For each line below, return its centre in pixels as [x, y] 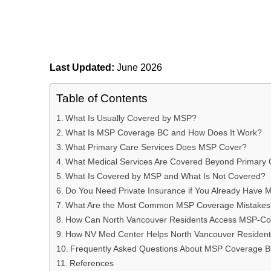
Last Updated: [83, 67]
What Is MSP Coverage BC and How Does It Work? [163, 133]
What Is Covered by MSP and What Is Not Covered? [165, 176]
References [91, 263]
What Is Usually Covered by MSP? [131, 118]
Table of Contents [102, 99]
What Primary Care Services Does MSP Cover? [156, 147]
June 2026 [139, 67]
